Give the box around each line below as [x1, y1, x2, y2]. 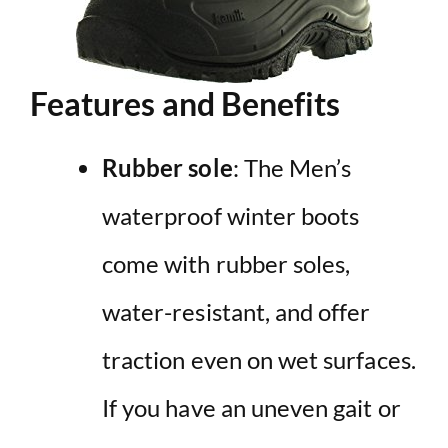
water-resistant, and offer [102, 296, 371, 326]
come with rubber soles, [102, 248, 351, 278]
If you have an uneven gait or [102, 392, 401, 422]
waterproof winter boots [102, 200, 360, 230]
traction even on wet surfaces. [102, 344, 416, 374]
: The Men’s [232, 152, 352, 182]
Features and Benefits [30, 83, 341, 123]
